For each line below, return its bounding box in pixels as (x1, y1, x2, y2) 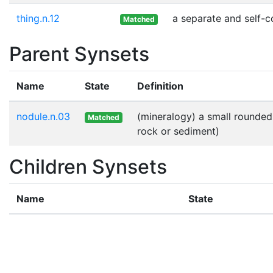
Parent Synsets (9, 41, 149, 66)
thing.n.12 (16, 12, 60, 24)
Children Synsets (9, 154, 167, 179)
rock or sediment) (137, 124, 219, 137)
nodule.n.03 (16, 110, 70, 122)
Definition (137, 79, 183, 92)
